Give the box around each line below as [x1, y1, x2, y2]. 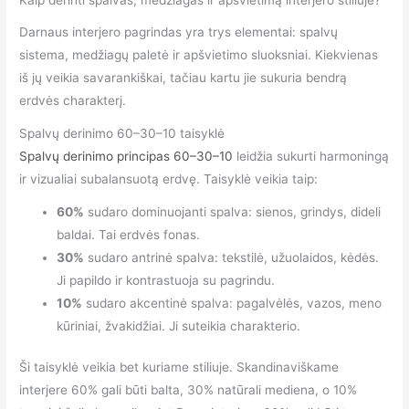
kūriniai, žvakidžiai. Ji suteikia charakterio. [57, 318, 301, 333]
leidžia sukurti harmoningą [233, 148, 390, 163]
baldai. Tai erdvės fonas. [57, 226, 201, 242]
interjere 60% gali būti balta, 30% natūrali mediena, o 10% [19, 383, 358, 398]
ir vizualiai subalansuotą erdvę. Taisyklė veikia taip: [19, 171, 319, 186]
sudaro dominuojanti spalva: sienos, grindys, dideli [84, 204, 382, 219]
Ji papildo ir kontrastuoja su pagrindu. [57, 272, 276, 288]
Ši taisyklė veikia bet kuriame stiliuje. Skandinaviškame [19, 360, 340, 375]
